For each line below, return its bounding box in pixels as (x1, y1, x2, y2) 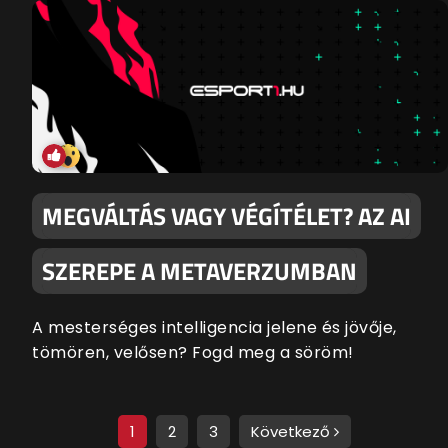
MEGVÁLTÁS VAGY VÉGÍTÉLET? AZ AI (42, 198, 411, 235)
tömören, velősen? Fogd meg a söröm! (32, 341, 354, 365)
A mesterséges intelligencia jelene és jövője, (32, 316, 397, 340)
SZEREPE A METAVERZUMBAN (42, 253, 357, 290)
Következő (251, 421, 334, 443)
